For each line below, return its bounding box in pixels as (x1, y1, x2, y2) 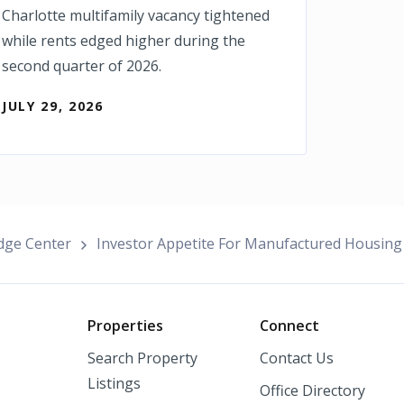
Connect (259, 315, 319, 335)
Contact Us (259, 347, 334, 368)
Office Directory (259, 380, 365, 400)
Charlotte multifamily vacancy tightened (2, 5, 270, 25)
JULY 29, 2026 (2, 96, 104, 115)
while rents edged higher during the (2, 30, 245, 50)
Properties (87, 315, 163, 335)
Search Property (87, 347, 197, 368)
